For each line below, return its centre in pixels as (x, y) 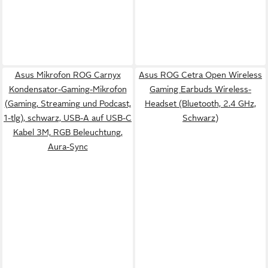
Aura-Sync (68, 146)
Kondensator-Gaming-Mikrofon (68, 89)
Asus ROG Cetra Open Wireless (200, 74)
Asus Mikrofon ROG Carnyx (68, 74)
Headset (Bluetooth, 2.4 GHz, (200, 103)
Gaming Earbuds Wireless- (200, 89)
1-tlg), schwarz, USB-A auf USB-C (68, 118)
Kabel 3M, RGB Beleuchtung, (68, 132)
